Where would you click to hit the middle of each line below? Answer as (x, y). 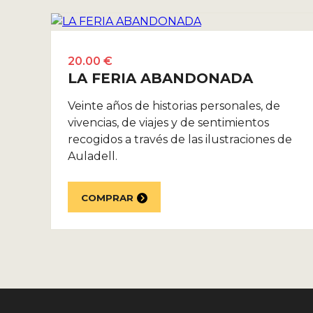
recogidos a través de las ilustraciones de (180, 140)
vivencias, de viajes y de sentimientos (168, 123)
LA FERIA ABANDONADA (160, 79)
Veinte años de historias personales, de (174, 106)
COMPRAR (107, 197)
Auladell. (93, 156)
